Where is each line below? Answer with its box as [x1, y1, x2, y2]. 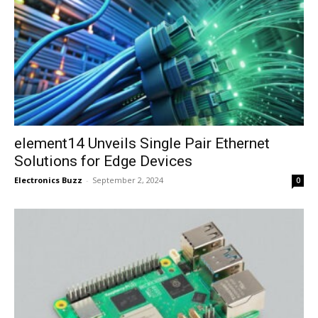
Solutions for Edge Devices [14, 153, 192, 170]
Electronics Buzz [14, 175, 82, 186]
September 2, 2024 [92, 175, 163, 186]
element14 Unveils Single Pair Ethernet [14, 135, 270, 153]
